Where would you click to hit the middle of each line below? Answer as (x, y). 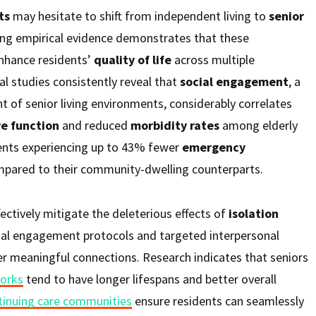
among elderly (259, 125)
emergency (214, 147)
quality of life (133, 60)
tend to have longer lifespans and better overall (150, 279)
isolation (254, 213)
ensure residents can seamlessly (218, 301)
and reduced (95, 125)
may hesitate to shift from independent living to (139, 16)
